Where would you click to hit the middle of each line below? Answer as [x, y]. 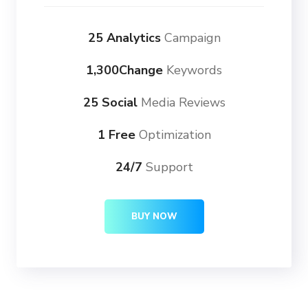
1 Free [116, 135]
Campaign [190, 38]
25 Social [110, 103]
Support [167, 167]
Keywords [192, 70]
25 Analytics [124, 38]
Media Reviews [181, 103]
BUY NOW [154, 217]
